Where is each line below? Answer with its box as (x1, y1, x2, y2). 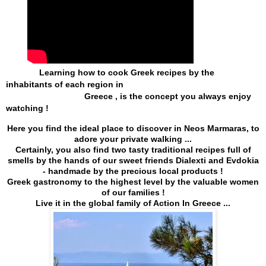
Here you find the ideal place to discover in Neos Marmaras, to (7, 123, 259, 134)
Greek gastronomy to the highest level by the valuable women (7, 177, 259, 187)
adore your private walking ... (74, 134, 192, 144)
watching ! (6, 103, 49, 113)
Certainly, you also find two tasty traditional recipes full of (15, 145, 251, 155)
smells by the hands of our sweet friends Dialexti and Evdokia (7, 156, 259, 166)
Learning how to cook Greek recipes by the (6, 67, 39, 77)
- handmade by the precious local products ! (43, 166, 223, 176)
